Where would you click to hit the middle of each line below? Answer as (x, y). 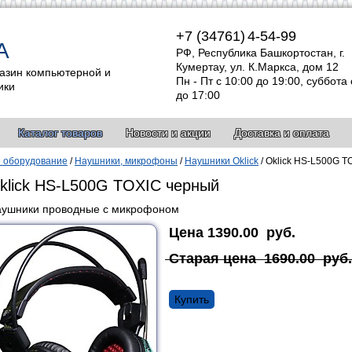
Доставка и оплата (282, 133)
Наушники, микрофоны (126, 161)
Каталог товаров (60, 133)
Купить (192, 299)
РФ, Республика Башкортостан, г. (260, 53)
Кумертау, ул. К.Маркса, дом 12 (257, 67)
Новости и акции (168, 133)
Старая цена (213, 258)
